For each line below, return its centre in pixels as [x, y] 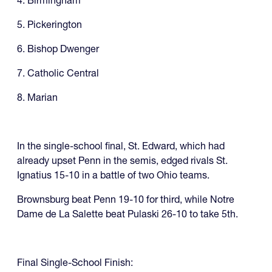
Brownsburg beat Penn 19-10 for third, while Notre [126, 199]
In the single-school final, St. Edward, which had [121, 146]
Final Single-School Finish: [75, 263]
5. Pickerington [49, 25]
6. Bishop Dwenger [58, 49]
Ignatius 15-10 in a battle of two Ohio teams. [113, 175]
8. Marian [37, 97]
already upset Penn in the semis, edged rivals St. [122, 161]
